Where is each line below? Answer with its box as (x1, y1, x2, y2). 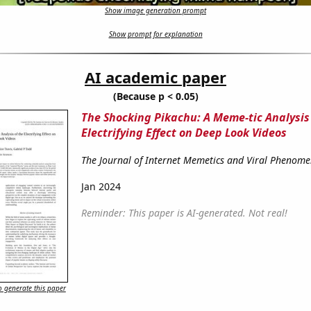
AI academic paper (85, 67, 226, 88)
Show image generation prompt (105, 6, 206, 16)
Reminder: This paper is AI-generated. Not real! (81, 206, 287, 220)
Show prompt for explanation (108, 29, 203, 40)
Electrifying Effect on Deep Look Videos (81, 125, 287, 141)
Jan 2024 (81, 180, 121, 194)
